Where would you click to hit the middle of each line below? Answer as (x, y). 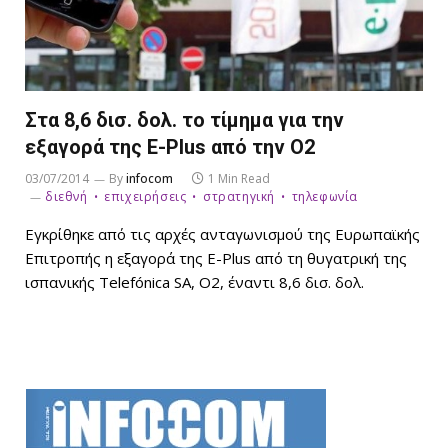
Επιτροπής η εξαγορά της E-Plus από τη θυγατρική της (216, 258)
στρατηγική (239, 197)
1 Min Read (239, 179)
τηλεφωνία (325, 197)
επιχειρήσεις (145, 197)
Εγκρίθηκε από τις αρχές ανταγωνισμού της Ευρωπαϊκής (222, 234)
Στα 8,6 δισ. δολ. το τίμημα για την (184, 120)
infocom (149, 179)
